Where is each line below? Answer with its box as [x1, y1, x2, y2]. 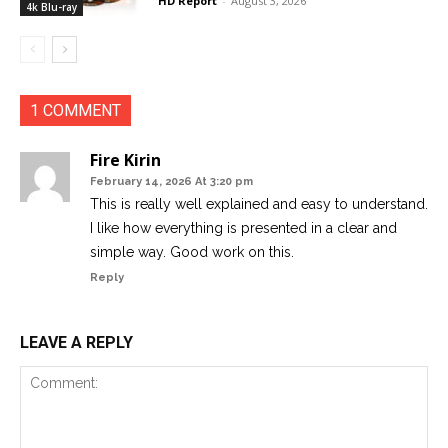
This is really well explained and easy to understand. [90, 196, 428, 213]
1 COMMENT [30, 101, 121, 121]
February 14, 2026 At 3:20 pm [90, 175, 253, 189]
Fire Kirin [90, 149, 161, 172]
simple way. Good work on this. [90, 244, 294, 261]
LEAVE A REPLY [20, 333, 133, 353]
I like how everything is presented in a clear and [90, 220, 397, 237]
